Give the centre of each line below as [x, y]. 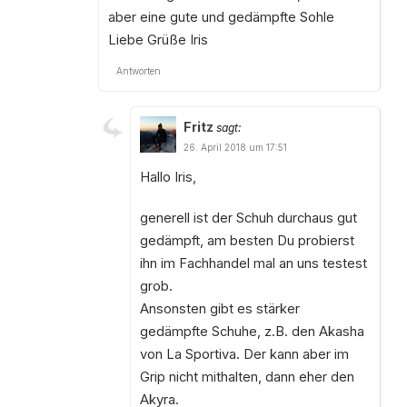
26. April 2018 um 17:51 [235, 147]
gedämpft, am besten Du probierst [247, 240]
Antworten [138, 70]
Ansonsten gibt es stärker [219, 308]
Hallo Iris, [168, 177]
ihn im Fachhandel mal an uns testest [253, 263]
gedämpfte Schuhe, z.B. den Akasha [252, 331]
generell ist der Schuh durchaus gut [248, 218]
